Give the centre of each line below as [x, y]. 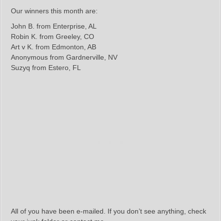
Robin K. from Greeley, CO [53, 37]
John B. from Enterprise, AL [54, 26]
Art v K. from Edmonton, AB [54, 47]
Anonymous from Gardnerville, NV [64, 57]
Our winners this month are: [54, 11]
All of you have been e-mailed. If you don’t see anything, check [109, 211]
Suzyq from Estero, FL [46, 68]
